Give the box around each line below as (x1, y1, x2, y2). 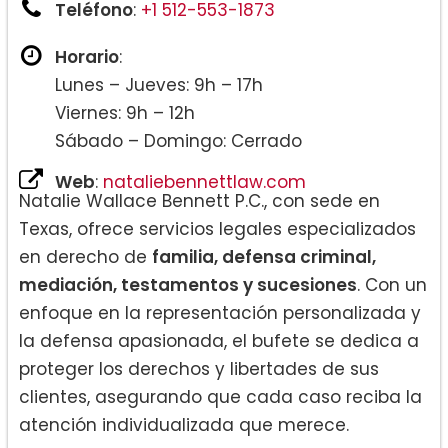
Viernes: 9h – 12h (55, 100, 195, 125)
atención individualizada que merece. (19, 412, 349, 437)
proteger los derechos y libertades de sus (19, 356, 379, 381)
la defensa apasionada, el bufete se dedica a (19, 328, 419, 353)
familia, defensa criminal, (152, 244, 376, 269)
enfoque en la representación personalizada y (19, 300, 421, 325)
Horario (55, 44, 119, 69)
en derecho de (19, 244, 152, 269)
